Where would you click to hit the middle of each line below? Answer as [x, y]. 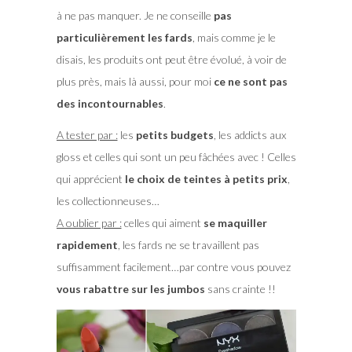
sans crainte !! [240, 289]
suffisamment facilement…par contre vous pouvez [173, 267]
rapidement [87, 245]
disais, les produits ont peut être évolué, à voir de [171, 60]
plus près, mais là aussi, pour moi [135, 82]
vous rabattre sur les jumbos [130, 289]
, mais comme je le [234, 38]
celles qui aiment [162, 223]
